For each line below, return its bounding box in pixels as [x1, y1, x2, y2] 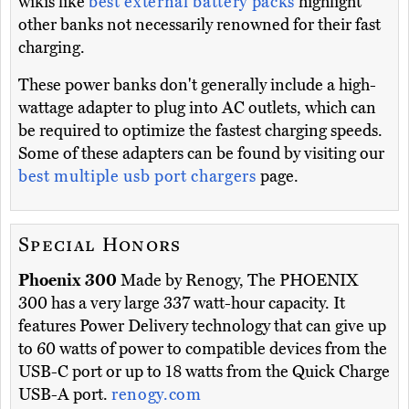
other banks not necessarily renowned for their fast [18, 15, 381, 36]
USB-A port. [18, 384, 111, 405]
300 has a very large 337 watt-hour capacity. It [18, 293, 345, 314]
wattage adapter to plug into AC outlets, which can [18, 98, 376, 119]
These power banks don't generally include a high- [18, 75, 376, 96]
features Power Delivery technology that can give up [18, 316, 386, 337]
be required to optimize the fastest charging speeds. [18, 121, 383, 142]
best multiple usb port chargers [18, 166, 257, 187]
